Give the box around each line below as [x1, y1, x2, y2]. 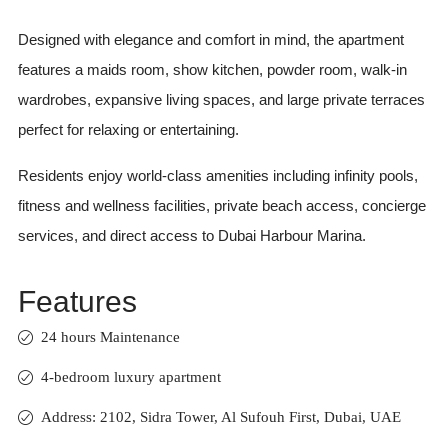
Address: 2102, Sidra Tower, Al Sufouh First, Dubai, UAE [40, 409, 401, 426]
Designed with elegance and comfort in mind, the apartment [17, 30, 404, 48]
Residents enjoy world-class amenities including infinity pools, [17, 166, 418, 184]
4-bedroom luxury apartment [40, 369, 221, 386]
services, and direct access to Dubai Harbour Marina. [17, 226, 366, 244]
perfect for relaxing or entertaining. [17, 120, 239, 138]
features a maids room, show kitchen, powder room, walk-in [17, 60, 407, 78]
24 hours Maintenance [40, 329, 180, 346]
